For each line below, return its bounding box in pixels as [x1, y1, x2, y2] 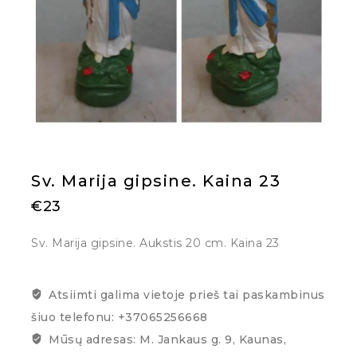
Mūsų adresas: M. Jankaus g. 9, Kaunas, [49, 331, 286, 347]
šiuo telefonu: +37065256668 [31, 309, 208, 324]
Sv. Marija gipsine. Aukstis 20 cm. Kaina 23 [31, 236, 280, 251]
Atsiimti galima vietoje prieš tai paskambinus [49, 287, 325, 302]
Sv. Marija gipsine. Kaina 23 [31, 171, 280, 191]
